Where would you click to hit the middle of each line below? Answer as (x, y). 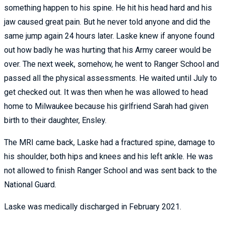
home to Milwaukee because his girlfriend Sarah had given (106, 106)
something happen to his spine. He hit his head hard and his (108, 8)
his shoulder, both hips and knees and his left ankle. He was (108, 156)
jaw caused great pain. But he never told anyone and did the (107, 22)
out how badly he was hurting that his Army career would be (108, 50)
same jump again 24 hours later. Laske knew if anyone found (109, 36)
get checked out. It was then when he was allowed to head (106, 92)
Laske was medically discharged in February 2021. (93, 206)
